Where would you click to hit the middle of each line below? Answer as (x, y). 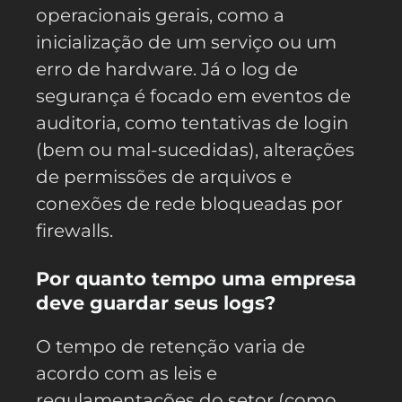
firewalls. (74, 231)
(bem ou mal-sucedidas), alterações (195, 150)
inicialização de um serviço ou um (186, 43)
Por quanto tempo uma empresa (196, 279)
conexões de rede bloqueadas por (189, 204)
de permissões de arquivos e (164, 177)
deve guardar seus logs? (156, 303)
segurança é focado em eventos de (193, 96)
